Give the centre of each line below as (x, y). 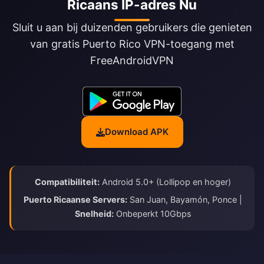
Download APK (136, 132)
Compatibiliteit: (67, 182)
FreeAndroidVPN (132, 61)
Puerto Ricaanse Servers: (75, 200)
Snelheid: (94, 214)
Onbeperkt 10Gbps (152, 214)
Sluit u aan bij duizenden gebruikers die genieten (132, 28)
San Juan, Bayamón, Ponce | (185, 200)
